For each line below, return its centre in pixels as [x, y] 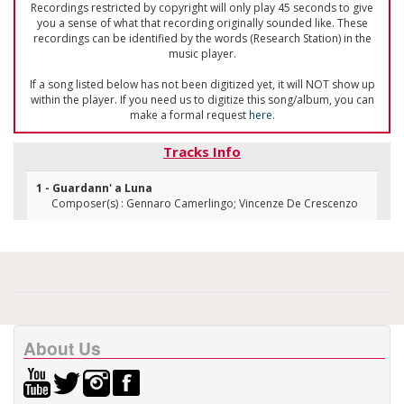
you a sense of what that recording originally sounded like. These [202, 23]
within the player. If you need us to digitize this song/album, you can [202, 100]
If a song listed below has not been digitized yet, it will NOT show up [202, 84]
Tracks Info [202, 151]
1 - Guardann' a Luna [94, 188]
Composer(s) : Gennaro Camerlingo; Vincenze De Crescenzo [205, 203]
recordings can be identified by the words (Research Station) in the [202, 38]
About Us [62, 348]
